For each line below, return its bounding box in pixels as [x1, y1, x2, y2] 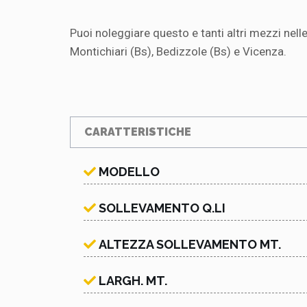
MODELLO [99, 164, 160, 179]
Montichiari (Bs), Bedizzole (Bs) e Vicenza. [70, 44, 289, 58]
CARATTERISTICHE [84, 125, 191, 138]
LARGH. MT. [99, 273, 167, 288]
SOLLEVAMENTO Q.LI [99, 200, 225, 215]
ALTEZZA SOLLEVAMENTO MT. [99, 236, 281, 251]
